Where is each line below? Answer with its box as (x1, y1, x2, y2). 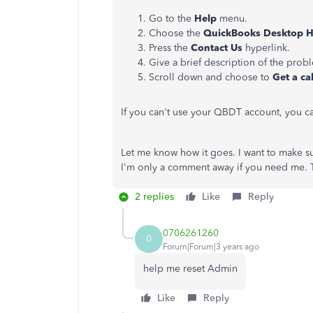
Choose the (149, 27, 203, 39)
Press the (149, 42, 191, 54)
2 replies (135, 191, 174, 203)
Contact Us (191, 42, 245, 54)
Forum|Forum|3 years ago (163, 241, 259, 252)
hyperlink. (245, 42, 293, 54)
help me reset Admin (143, 263, 238, 275)
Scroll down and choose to (149, 71, 272, 83)
